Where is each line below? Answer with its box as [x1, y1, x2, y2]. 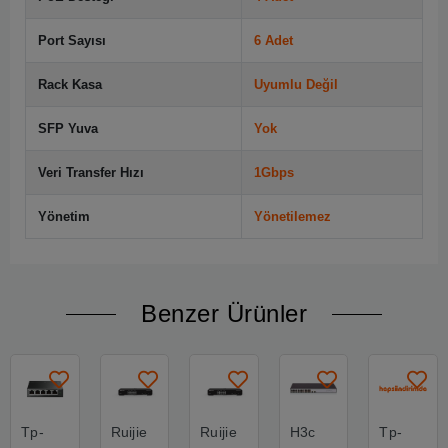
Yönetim [38, 209, 90, 224]
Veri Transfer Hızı [38, 165, 144, 180]
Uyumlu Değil [254, 77, 338, 92]
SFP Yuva [38, 121, 98, 136]
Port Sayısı [38, 33, 106, 48]
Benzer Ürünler [141, 300, 307, 327]
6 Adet [254, 33, 293, 48]
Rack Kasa [38, 77, 102, 92]
